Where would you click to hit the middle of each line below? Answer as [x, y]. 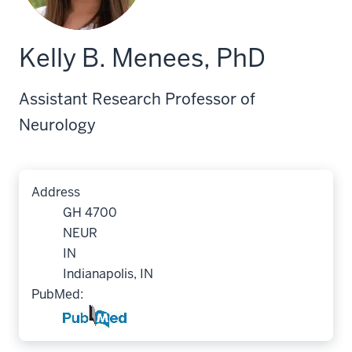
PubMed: [57, 294]
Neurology [57, 125]
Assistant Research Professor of [137, 99]
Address [56, 192]
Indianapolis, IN [108, 274]
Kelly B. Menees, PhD [142, 58]
